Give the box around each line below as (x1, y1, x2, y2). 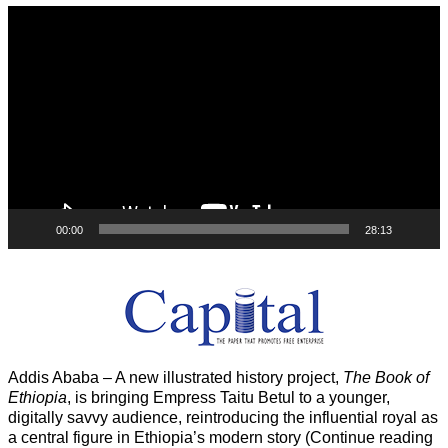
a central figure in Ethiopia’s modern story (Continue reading (8, 428, 433, 446)
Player (7, 25, 53, 43)
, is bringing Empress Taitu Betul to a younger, (67, 388, 390, 406)
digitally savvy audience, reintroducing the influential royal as (8, 408, 438, 426)
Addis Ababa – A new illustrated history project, (8, 368, 343, 386)
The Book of (343, 368, 429, 386)
